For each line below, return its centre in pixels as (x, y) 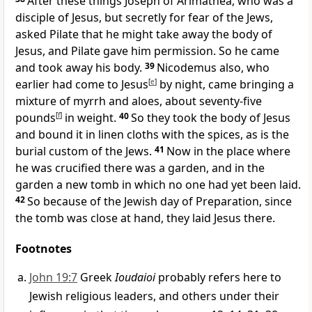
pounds (36, 118)
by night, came (198, 85)
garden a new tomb (69, 185)
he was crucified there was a (92, 168)
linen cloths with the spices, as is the (194, 135)
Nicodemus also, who (213, 68)
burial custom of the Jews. (84, 151)
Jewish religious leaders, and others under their (154, 296)
